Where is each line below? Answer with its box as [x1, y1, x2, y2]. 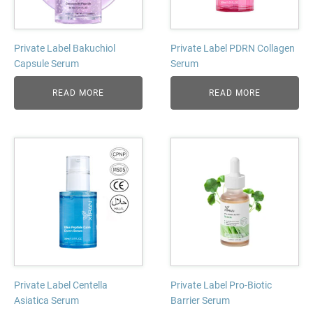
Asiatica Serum [14, 295, 79, 306]
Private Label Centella [14, 279, 108, 291]
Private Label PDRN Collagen [170, 43, 295, 54]
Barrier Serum [170, 295, 230, 306]
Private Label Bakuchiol [14, 43, 115, 54]
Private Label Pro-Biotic [170, 279, 272, 291]
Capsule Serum [14, 58, 79, 69]
